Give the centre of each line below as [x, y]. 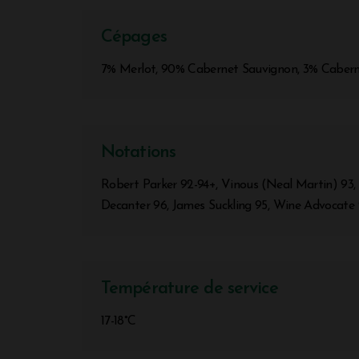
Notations [139, 152]
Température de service [190, 288]
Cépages [134, 37]
